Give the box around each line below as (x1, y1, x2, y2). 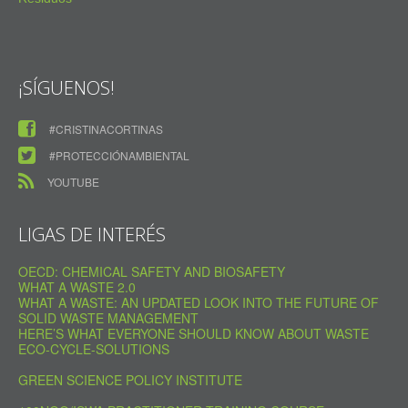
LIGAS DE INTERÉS (18, 222, 166, 248)
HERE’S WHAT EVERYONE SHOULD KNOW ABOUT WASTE (18, 324, 369, 343)
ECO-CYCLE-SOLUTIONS (18, 340, 169, 359)
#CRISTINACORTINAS (49, 121, 163, 138)
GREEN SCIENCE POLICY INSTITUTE (18, 371, 242, 390)
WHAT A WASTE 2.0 (18, 278, 136, 297)
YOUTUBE (47, 174, 99, 190)
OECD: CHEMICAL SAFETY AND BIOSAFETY (18, 262, 285, 281)
